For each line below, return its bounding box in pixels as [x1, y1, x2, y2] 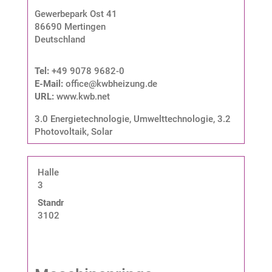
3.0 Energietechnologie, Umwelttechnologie [34, 113, 213, 124]
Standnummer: [37, 197, 97, 208]
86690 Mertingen [34, 21, 106, 32]
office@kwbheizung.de [65, 78, 157, 89]
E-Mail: [34, 78, 66, 89]
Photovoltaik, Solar [34, 126, 112, 137]
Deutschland [34, 33, 85, 45]
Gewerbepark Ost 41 [34, 8, 117, 19]
